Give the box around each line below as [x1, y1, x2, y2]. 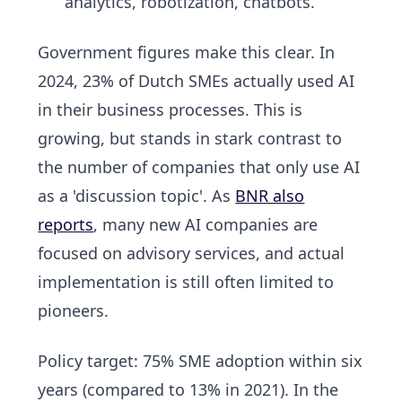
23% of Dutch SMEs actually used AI [83, 70, 355, 92]
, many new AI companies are [93, 214, 319, 236]
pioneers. [38, 300, 109, 322]
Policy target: [38, 350, 144, 372]
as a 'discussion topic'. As [38, 185, 236, 207]
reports [38, 214, 94, 236]
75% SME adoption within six [143, 350, 363, 372]
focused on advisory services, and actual [38, 242, 345, 265]
